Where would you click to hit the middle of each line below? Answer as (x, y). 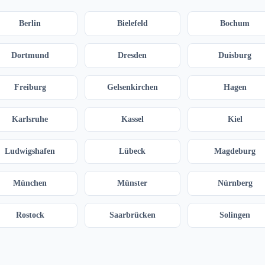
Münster (132, 183)
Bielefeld (132, 24)
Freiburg (30, 88)
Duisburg (235, 56)
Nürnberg (235, 183)
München (30, 183)
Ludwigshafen (30, 151)
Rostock (30, 215)
